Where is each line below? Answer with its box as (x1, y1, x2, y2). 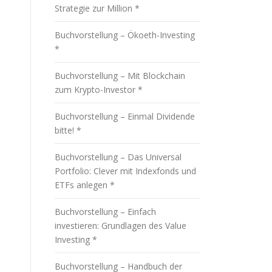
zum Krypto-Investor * (55, 84, 143, 95)
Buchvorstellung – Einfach (55, 206, 156, 217)
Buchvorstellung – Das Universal (55, 151, 182, 163)
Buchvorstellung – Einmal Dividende (55, 110, 195, 122)
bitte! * (55, 124, 81, 136)
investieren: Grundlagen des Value (55, 220, 186, 231)
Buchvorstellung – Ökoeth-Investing (55, 29, 195, 41)
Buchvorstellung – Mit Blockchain (55, 70, 185, 81)
